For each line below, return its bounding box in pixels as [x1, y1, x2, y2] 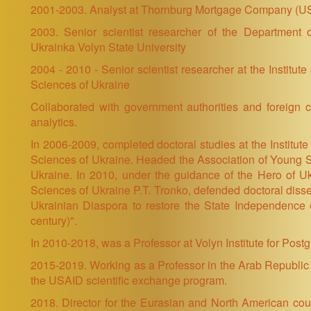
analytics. [31, 113, 77, 130]
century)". [31, 212, 77, 228]
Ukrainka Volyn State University [31, 38, 186, 55]
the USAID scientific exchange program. [31, 271, 227, 288]
